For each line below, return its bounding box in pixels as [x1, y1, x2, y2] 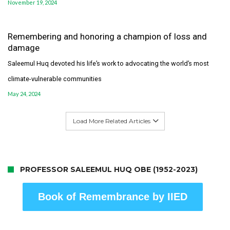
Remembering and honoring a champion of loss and [8, 31, 207, 42]
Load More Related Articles [72, 117, 150, 125]
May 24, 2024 [8, 90, 41, 98]
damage [8, 43, 40, 53]
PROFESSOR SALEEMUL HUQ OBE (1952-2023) [20, 165, 198, 175]
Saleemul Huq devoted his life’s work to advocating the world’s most [8, 60, 209, 68]
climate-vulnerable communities [8, 75, 102, 83]
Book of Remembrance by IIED [37, 191, 187, 203]
